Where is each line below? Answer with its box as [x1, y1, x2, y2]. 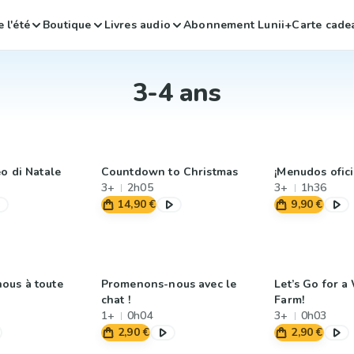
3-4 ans [133, 76, 221, 110]
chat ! [100, 292, 130, 307]
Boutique [43, 17, 92, 32]
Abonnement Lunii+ [183, 17, 292, 32]
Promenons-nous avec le [100, 277, 237, 292]
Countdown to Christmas [100, 164, 239, 179]
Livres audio [104, 17, 171, 32]
